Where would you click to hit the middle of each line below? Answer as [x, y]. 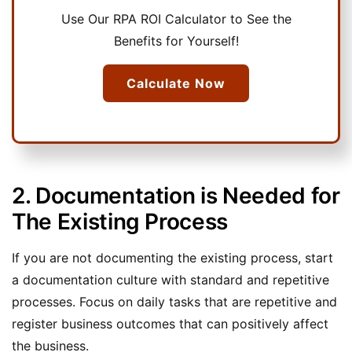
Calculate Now [176, 83]
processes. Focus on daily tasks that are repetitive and [174, 301]
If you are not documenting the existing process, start [172, 257]
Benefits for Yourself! [176, 40]
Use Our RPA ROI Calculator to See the [176, 18]
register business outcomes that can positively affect [170, 323]
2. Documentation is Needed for [176, 195]
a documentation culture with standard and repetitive [170, 279]
